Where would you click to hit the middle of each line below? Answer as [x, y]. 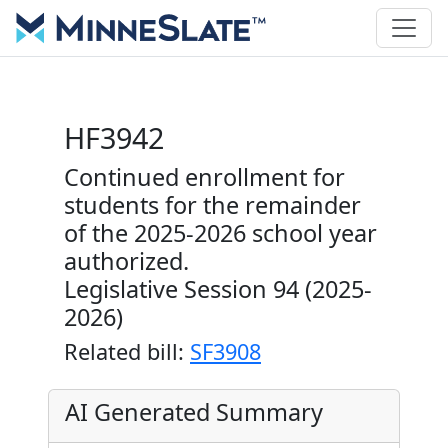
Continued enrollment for [204, 177]
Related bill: [127, 351]
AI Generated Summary [194, 412]
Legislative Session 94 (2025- [218, 289]
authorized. [126, 261]
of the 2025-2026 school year [220, 233]
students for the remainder [212, 205]
